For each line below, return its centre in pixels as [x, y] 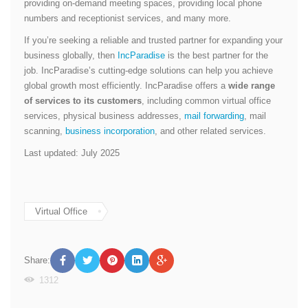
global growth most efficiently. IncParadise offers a [126, 85]
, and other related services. [210, 131]
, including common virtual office [206, 100]
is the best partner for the [217, 55]
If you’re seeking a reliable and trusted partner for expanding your [153, 40]
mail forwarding [214, 115]
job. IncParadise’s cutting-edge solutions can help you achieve [148, 70]
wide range [252, 85]
